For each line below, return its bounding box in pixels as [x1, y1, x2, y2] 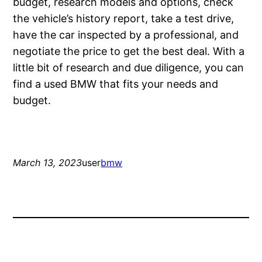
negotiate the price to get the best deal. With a [13, 45, 245, 58]
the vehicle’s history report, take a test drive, [13, 12, 235, 25]
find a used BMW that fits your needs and [13, 78, 219, 91]
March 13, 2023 [13, 157, 82, 169]
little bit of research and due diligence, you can [13, 61, 244, 74]
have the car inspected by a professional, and [13, 29, 239, 42]
